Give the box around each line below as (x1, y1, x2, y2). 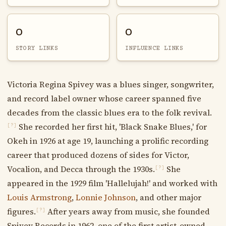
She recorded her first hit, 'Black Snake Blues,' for (16, 121, 207, 132)
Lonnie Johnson (75, 191, 136, 203)
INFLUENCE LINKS (125, 44, 184, 52)
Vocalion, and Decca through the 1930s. (7, 163, 155, 175)
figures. (7, 205, 36, 217)
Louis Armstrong (7, 191, 72, 203)
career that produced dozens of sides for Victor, (7, 149, 189, 160)
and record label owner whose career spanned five (7, 92, 201, 104)
